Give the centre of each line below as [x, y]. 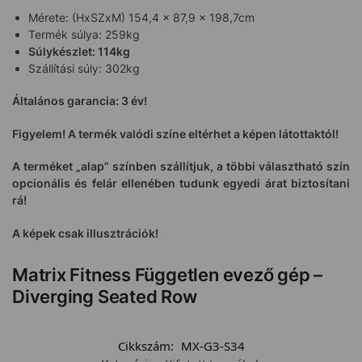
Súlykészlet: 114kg [79, 51]
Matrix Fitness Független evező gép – [168, 275]
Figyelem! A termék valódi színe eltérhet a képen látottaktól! [175, 133]
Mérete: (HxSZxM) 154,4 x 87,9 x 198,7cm [141, 17]
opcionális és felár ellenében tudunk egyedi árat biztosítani [181, 183]
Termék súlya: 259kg [84, 34]
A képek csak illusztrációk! [85, 233]
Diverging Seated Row [105, 297]
